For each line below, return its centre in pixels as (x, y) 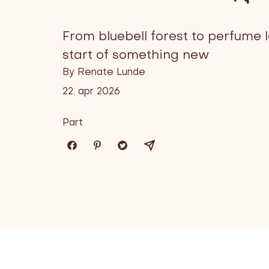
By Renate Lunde (104, 73)
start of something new (136, 56)
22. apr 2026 (91, 92)
